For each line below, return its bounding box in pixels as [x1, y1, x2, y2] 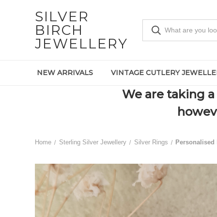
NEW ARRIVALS [36, 68, 93, 77]
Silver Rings [134, 139, 168, 146]
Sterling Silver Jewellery [59, 139, 126, 146]
